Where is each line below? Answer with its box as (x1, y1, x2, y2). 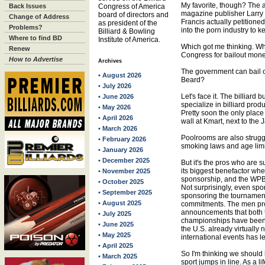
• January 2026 (98, 146, 143, 153)
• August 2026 (98, 72, 141, 79)
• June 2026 (98, 93, 134, 100)
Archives (98, 58, 122, 64)
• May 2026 (98, 104, 131, 111)
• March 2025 (98, 253, 137, 260)
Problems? (9, 24, 43, 31)
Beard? (181, 76, 205, 84)
